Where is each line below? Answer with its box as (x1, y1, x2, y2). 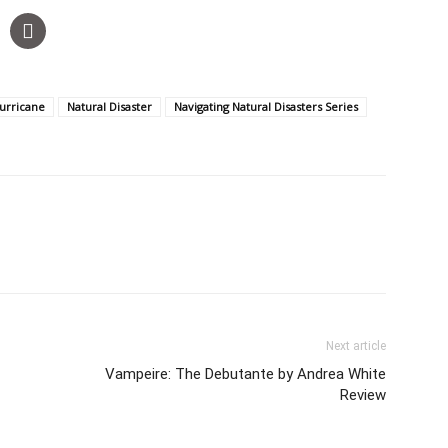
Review (340, 386, 386, 404)
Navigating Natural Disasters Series (174, 99, 358, 114)
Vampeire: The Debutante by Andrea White (105, 365, 386, 383)
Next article (326, 339, 386, 353)
